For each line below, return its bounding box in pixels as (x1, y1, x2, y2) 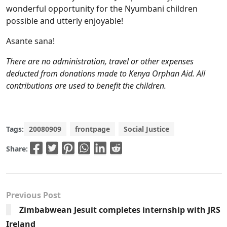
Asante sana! (6, 35, 55, 47)
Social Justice (124, 124, 169, 134)
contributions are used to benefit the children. (6, 80, 166, 92)
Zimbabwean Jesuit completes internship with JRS (19, 204, 220, 215)
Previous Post (6, 189, 61, 201)
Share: (6, 143, 30, 154)
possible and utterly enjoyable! (6, 15, 123, 27)
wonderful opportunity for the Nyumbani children (6, 3, 198, 15)
